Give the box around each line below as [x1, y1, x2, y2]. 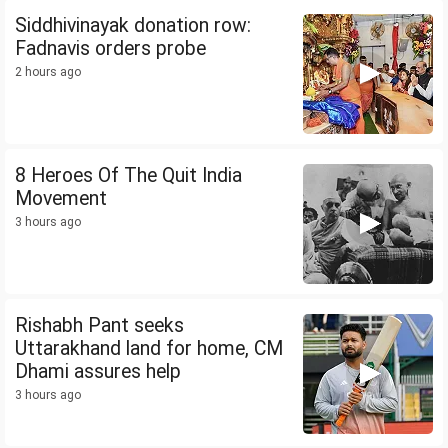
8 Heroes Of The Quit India [15, 164, 242, 188]
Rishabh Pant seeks [15, 314, 184, 338]
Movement [15, 187, 107, 211]
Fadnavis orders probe [15, 37, 206, 61]
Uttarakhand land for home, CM [15, 337, 283, 361]
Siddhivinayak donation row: [15, 14, 251, 38]
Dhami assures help [15, 360, 181, 384]
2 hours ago [15, 65, 81, 80]
